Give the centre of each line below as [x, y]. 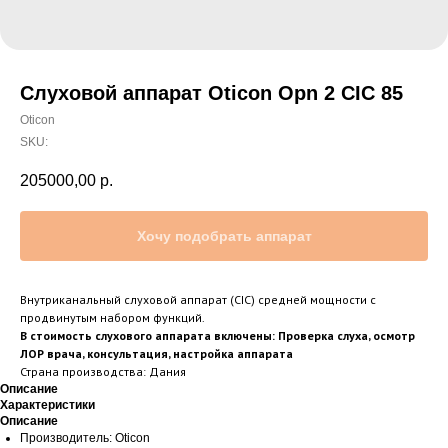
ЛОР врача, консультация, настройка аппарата [156, 354]
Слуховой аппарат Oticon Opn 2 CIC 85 [211, 93]
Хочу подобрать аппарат [224, 236]
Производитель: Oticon [85, 438]
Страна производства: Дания [103, 372]
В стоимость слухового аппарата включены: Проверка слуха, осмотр [217, 336]
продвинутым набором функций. [112, 318]
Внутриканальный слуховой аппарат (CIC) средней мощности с [198, 300]
